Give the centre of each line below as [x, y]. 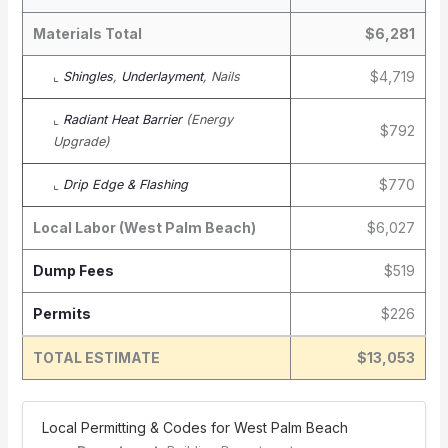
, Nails [221, 76]
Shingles [87, 76]
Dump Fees [73, 270]
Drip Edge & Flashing [125, 184]
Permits [61, 313]
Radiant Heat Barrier [122, 119]
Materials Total [87, 33]
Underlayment [161, 76]
